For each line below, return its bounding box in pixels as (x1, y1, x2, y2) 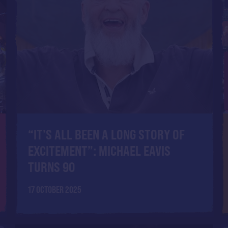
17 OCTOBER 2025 (27, 184, 81, 195)
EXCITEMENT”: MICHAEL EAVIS (27, 142, 170, 159)
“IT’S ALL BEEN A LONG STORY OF (27, 126, 185, 143)
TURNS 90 (27, 159, 75, 176)
